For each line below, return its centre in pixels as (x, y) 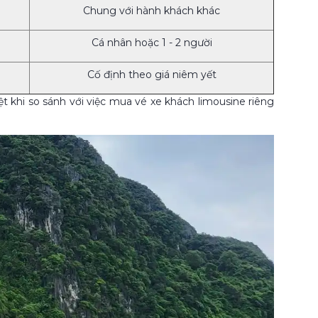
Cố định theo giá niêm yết (152, 75)
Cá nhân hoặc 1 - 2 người (152, 43)
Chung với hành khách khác (152, 11)
